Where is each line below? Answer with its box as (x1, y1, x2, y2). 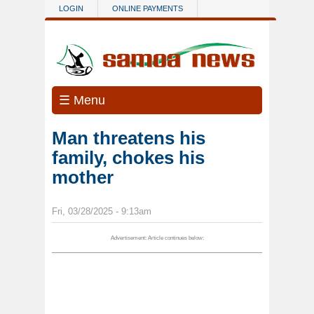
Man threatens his (52, 128, 205, 149)
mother (52, 167, 114, 189)
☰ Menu (59, 93, 105, 108)
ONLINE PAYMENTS (112, 4, 183, 13)
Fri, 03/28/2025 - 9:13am (52, 206, 151, 217)
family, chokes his (52, 147, 205, 169)
